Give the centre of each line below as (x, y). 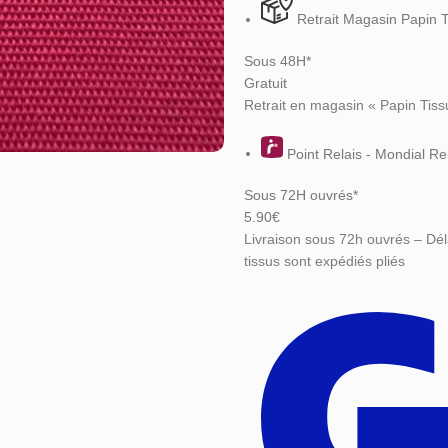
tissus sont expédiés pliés (324, 261)
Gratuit (265, 82)
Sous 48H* (277, 60)
